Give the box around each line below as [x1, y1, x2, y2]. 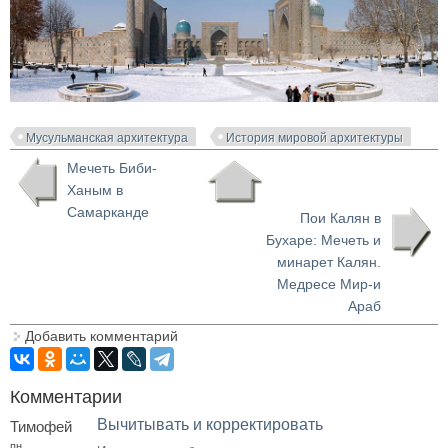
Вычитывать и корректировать [97, 416, 323, 433]
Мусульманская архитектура [26, 131, 188, 145]
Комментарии [10, 387, 122, 407]
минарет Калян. [277, 254, 381, 270]
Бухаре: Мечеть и [266, 232, 381, 248]
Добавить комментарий [25, 328, 178, 344]
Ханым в [67, 182, 123, 198]
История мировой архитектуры [226, 131, 403, 145]
